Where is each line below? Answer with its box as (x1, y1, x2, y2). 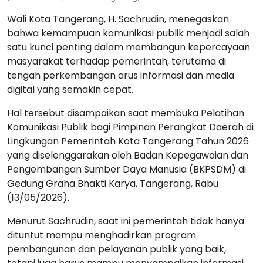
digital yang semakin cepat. (7, 82, 133, 96)
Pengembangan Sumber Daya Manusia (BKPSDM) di (7, 162, 246, 176)
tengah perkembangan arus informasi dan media (7, 68, 234, 82)
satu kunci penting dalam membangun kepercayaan (7, 40, 250, 54)
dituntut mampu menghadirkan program (7, 228, 196, 242)
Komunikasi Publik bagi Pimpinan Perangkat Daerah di (7, 120, 254, 134)
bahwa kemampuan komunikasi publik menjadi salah (7, 26, 249, 40)
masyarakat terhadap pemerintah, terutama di (7, 54, 226, 68)
